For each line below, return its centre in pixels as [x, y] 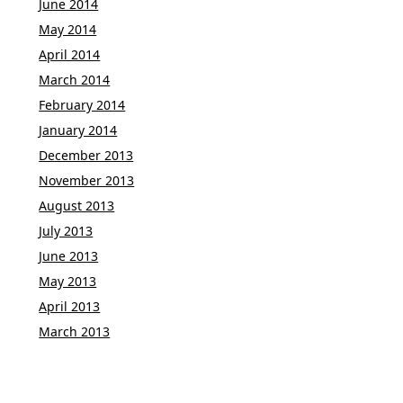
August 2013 [77, 205]
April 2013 [70, 306]
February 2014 [82, 104]
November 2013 [87, 180]
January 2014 [78, 130]
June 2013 [69, 255]
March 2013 [75, 331]
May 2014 [68, 29]
